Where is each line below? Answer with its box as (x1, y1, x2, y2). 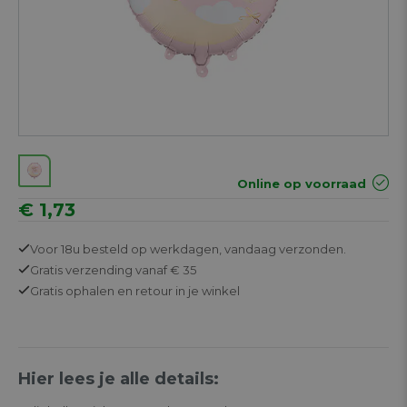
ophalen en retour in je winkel (63, 283, 240, 298)
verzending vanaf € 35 (63, 262, 196, 277)
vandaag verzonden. (224, 241, 346, 256)
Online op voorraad (237, 175, 366, 191)
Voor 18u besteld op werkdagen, (30, 241, 224, 256)
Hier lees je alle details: (18, 368, 219, 389)
